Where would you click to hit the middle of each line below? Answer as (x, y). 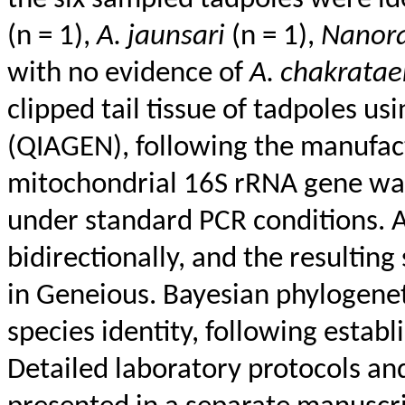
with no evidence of (128, 75)
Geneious (93, 297)
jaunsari (176, 38)
